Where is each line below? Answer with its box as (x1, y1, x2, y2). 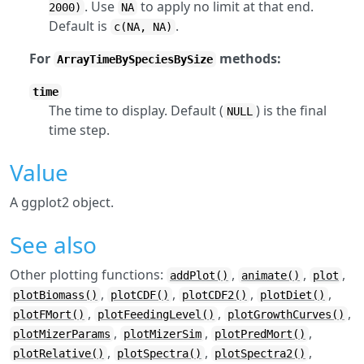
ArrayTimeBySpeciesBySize (57, 53, 213, 66)
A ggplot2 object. (10, 193, 114, 211)
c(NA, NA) (114, 20, 172, 33)
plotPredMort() (214, 327, 305, 340)
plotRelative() (13, 347, 104, 360)
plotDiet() (260, 288, 325, 301)
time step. (49, 121, 110, 139)
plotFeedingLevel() (97, 308, 214, 321)
